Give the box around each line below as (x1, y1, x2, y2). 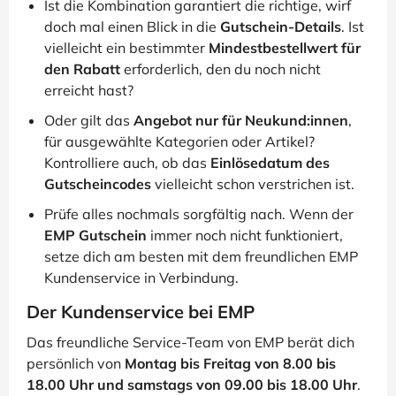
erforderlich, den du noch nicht (120, 59, 321, 78)
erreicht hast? (44, 80, 133, 99)
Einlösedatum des (210, 153, 330, 171)
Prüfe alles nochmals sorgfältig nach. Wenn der (44, 204, 354, 223)
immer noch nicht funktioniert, (147, 225, 343, 244)
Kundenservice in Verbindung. (44, 268, 239, 286)
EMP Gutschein (44, 225, 147, 244)
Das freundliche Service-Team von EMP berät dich (27, 332, 354, 351)
